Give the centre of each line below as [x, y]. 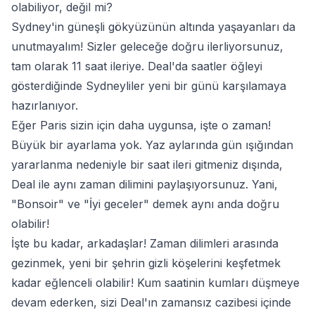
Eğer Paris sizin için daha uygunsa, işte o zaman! [141, 125]
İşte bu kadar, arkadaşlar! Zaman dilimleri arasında [145, 243]
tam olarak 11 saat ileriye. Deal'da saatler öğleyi [137, 66]
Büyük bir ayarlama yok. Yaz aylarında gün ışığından [152, 145]
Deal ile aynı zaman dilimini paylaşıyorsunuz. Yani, [144, 184]
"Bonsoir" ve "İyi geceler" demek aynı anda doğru [145, 204]
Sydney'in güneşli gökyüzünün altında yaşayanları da [153, 27]
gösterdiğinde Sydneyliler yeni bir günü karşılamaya [149, 86]
